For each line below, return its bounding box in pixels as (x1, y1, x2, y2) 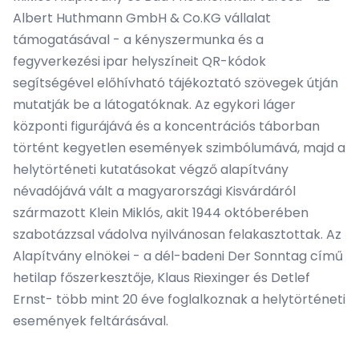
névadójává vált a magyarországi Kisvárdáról (13, 181, 296, 200)
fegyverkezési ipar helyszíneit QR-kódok (13, 51, 266, 71)
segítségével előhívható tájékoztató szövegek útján (13, 73, 338, 92)
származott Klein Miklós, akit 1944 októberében (13, 203, 309, 222)
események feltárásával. (13, 311, 168, 330)
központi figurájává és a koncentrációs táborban (13, 116, 320, 135)
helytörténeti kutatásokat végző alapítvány (13, 159, 288, 179)
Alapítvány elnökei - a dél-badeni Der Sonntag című (13, 246, 343, 265)
